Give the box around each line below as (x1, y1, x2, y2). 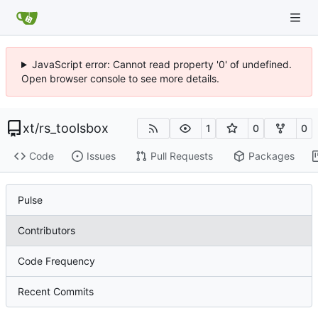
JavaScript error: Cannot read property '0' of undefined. (31, 58, 292, 70)
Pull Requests (150, 150, 213, 163)
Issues (86, 150, 116, 163)
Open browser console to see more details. (21, 72, 219, 84)
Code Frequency (18, 254, 95, 267)
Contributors (18, 224, 75, 236)
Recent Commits (18, 285, 94, 297)
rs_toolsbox (39, 121, 109, 136)
